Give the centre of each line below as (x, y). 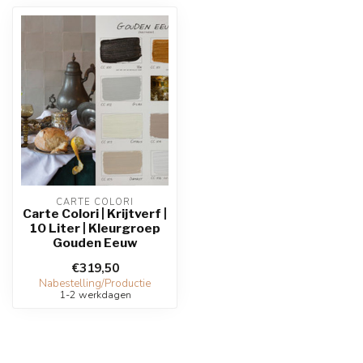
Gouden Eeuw (95, 243)
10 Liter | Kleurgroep (95, 228)
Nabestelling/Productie (95, 284)
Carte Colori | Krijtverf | (95, 214)
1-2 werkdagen (95, 295)
